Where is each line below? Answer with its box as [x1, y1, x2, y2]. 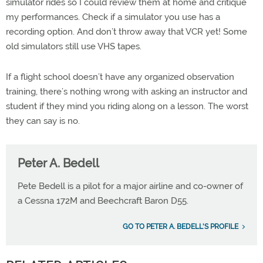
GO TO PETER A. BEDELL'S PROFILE [123, 222, 238, 231]
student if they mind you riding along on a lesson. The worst [6, 101, 248, 112]
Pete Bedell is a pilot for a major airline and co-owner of [18, 181, 243, 191]
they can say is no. [6, 116, 80, 126]
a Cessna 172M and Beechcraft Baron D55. [18, 195, 188, 206]
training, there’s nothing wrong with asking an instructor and [6, 86, 247, 97]
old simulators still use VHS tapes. [6, 41, 141, 52]
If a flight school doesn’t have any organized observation [6, 72, 234, 82]
